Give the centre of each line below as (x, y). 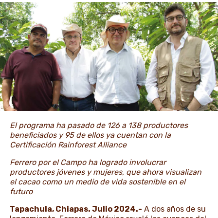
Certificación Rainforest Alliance (68, 145)
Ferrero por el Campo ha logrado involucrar (88, 163)
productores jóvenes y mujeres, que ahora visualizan (106, 172)
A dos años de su (174, 209)
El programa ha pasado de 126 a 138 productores (99, 126)
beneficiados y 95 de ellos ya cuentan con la (90, 135)
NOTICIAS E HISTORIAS (95, 22)
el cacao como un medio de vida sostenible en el (98, 182)
